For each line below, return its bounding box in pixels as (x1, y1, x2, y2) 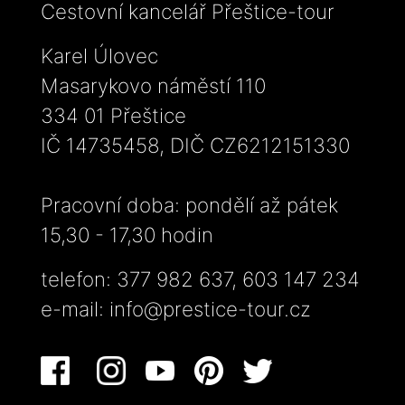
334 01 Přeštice (41, 103, 186, 128)
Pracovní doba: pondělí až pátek (41, 193, 338, 218)
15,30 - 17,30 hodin (41, 222, 213, 248)
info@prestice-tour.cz (109, 297, 311, 322)
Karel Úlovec (41, 43, 158, 69)
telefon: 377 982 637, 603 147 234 (41, 267, 360, 292)
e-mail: (41, 297, 109, 322)
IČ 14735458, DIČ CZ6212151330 (41, 133, 350, 158)
